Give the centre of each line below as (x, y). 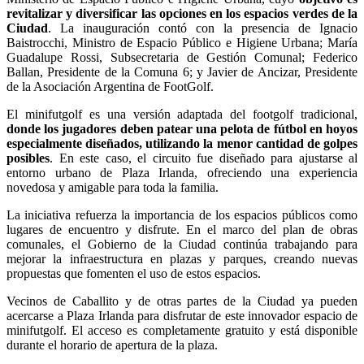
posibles (28, 158)
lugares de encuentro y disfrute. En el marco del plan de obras (182, 229)
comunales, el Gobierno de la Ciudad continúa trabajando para (182, 244)
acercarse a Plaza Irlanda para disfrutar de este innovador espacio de (182, 315)
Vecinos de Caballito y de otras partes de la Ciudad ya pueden (182, 301)
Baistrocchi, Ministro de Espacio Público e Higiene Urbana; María (182, 42)
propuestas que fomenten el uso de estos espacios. (134, 273)
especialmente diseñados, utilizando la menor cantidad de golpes (182, 143)
